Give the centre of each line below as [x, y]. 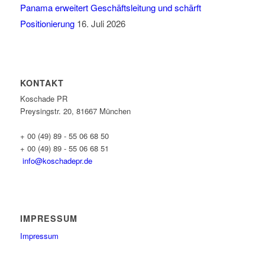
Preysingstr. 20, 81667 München [75, 111]
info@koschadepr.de [57, 161]
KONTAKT [42, 83]
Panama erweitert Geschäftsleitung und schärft [110, 8]
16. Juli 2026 [101, 24]
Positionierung [47, 24]
